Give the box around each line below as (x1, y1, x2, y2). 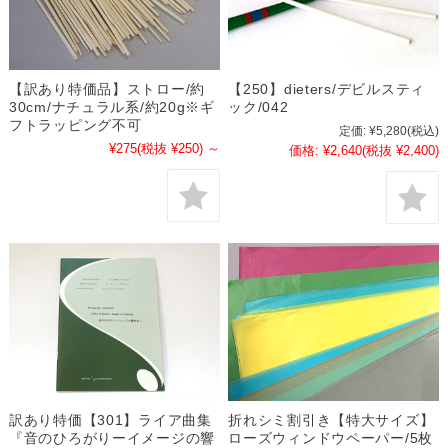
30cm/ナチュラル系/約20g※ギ (8, 99, 215, 116)
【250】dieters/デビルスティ (228, 81, 425, 98)
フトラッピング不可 (8, 117, 142, 134)
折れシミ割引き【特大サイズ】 (228, 412, 435, 429)
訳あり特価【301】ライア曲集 (8, 412, 212, 429)
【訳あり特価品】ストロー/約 (8, 81, 206, 98)
